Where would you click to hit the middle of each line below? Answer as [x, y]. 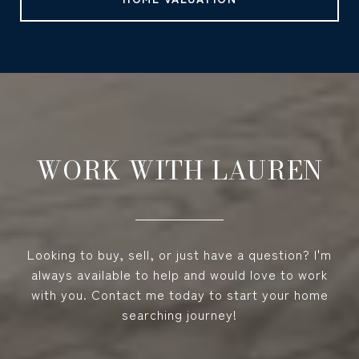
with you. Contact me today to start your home [179, 294]
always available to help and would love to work [179, 274]
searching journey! [179, 314]
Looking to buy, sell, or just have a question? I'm [179, 254]
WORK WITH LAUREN [179, 170]
